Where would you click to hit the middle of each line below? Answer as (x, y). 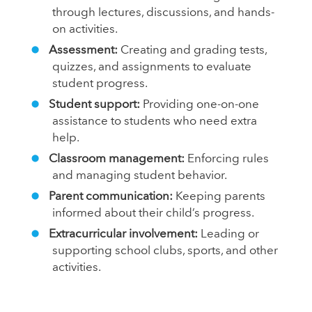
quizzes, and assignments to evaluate (152, 67)
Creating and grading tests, (192, 50)
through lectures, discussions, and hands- (163, 13)
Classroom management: (116, 159)
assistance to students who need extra (155, 121)
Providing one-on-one (201, 104)
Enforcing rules (226, 159)
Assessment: (83, 50)
